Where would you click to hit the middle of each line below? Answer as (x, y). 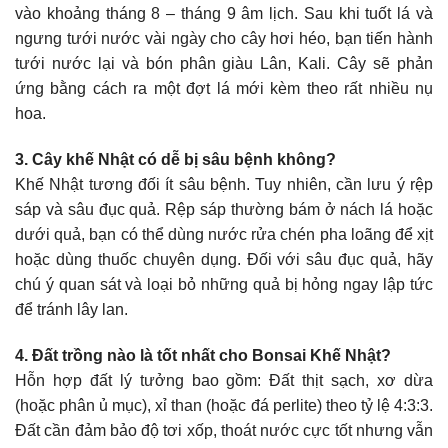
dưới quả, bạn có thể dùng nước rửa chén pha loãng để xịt (224, 235)
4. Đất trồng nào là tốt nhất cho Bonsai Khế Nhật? (203, 355)
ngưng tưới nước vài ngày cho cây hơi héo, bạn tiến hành (224, 39)
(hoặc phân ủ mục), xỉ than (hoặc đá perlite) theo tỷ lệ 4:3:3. (224, 405)
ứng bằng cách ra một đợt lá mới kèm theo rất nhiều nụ (224, 89)
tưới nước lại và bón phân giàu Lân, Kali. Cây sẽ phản (224, 64)
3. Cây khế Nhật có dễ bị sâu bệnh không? (175, 160)
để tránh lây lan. (71, 310)
